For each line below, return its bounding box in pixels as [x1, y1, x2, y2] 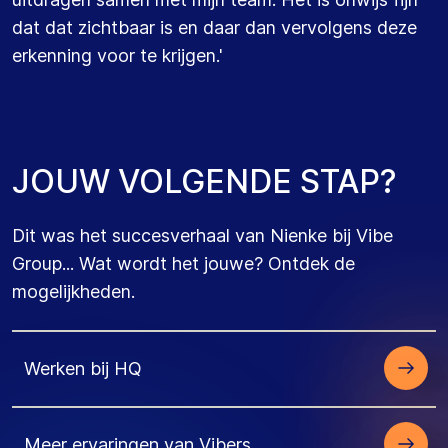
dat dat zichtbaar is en [12, 17, 203, 38]
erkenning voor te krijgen [12, 45, 216, 66]
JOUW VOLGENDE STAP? [12, 162, 397, 201]
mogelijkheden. [12, 281, 135, 302]
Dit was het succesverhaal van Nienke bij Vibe [12, 225, 393, 246]
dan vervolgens [245, 17, 377, 38]
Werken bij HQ [24, 357, 142, 379]
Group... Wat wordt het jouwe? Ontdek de [12, 253, 355, 274]
